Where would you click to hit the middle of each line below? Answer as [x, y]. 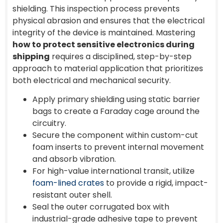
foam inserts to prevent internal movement [118, 147]
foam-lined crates [68, 183]
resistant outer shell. [72, 195]
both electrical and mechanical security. [92, 80]
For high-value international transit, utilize [113, 171]
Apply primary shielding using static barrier [116, 99]
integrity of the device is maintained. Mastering [104, 32]
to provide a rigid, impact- [156, 183]
